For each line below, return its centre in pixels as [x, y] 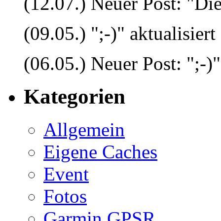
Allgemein [84, 129]
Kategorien [74, 96]
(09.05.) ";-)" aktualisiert [120, 33]
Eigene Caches [100, 151]
